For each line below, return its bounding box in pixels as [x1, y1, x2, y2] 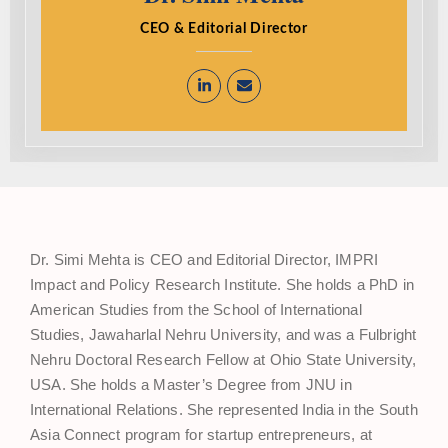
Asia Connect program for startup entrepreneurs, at [30, 425, 373, 443]
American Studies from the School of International [30, 300, 362, 318]
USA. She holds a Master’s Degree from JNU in [30, 375, 352, 393]
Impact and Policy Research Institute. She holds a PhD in [30, 275, 415, 293]
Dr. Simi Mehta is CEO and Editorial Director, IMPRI [30, 250, 379, 268]
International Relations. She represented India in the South [30, 400, 418, 418]
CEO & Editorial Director [140, 21, 308, 36]
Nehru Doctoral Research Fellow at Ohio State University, [30, 350, 417, 368]
